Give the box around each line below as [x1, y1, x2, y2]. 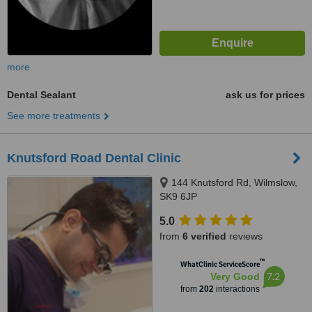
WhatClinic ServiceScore [180, 260, 260, 269]
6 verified [182, 231, 226, 242]
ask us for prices [226, 89, 305, 100]
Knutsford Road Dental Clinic [7, 151, 181, 165]
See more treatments [7, 110, 100, 121]
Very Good [210, 271, 260, 282]
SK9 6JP [159, 191, 197, 202]
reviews [226, 231, 263, 242]
